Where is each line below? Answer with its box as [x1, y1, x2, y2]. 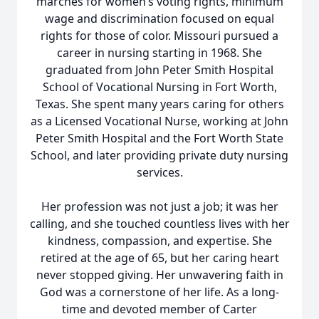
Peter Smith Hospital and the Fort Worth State [36, 130, 283, 146]
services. [136, 164, 183, 180]
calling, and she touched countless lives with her [29, 216, 290, 231]
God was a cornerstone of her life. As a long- [40, 284, 279, 300]
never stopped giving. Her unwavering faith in [36, 267, 283, 283]
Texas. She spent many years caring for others [35, 96, 284, 112]
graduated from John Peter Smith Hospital [46, 62, 273, 78]
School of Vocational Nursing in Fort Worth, [42, 79, 277, 95]
